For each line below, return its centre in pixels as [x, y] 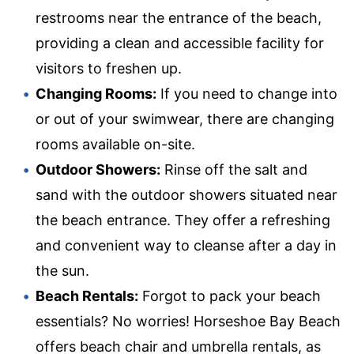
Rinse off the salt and [234, 169]
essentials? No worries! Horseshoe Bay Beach [188, 321]
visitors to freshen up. [109, 68]
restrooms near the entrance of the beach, [179, 17]
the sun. [62, 270]
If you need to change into [247, 93]
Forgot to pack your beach [230, 296]
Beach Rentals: [87, 296]
